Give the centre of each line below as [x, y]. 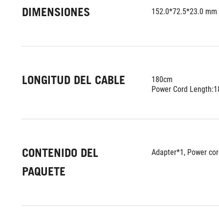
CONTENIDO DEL [60, 153]
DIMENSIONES [56, 12]
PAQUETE [44, 171]
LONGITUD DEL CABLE [74, 80]
